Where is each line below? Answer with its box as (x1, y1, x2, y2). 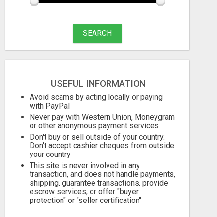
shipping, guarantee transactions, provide (30, 178, 168, 187)
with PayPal (30, 101, 70, 110)
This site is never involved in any (30, 161, 140, 170)
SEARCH (82, 29, 112, 38)
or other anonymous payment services (30, 121, 159, 130)
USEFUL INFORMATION (51, 78, 146, 89)
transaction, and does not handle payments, (30, 170, 175, 179)
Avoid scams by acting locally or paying (30, 93, 163, 102)
